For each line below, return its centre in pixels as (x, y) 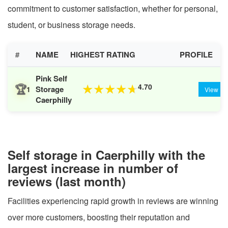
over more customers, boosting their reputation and (99, 217)
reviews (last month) (67, 181)
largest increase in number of (93, 168)
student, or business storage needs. (72, 24)
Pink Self (51, 78)
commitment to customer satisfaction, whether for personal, (113, 8)
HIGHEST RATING (103, 54)
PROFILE (196, 54)
